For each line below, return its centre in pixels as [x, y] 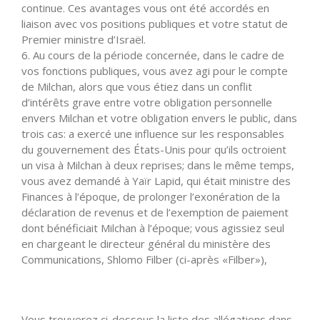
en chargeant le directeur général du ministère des [146, 243]
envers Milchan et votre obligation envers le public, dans [159, 117]
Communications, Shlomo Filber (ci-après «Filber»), [144, 259]
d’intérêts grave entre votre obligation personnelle [147, 102]
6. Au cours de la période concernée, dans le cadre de [153, 55]
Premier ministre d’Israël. [84, 39]
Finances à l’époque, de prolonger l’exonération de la [151, 196]
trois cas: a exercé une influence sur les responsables [153, 133]
